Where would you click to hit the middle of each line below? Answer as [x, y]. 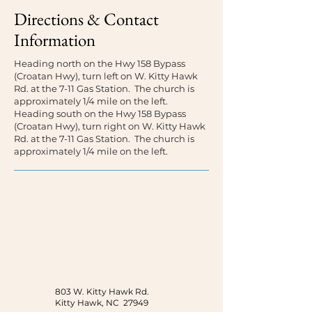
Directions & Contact [86, 19]
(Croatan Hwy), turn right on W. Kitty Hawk [110, 126]
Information [55, 40]
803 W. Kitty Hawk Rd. [102, 291]
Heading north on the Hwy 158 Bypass [100, 63]
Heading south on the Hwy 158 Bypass [100, 114]
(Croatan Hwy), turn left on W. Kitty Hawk [106, 76]
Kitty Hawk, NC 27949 [102, 303]
